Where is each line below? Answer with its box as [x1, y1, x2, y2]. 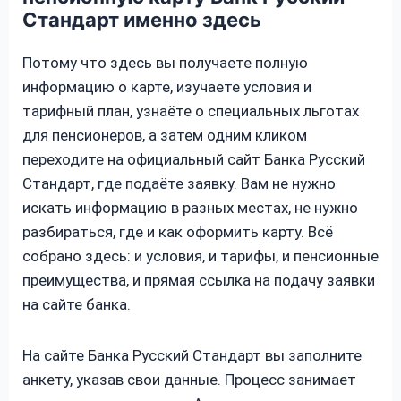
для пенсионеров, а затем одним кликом [22, 125, 307, 144]
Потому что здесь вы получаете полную [22, 53, 308, 72]
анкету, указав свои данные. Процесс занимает [22, 370, 356, 388]
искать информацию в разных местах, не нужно [22, 198, 358, 217]
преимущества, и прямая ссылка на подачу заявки [22, 270, 375, 289]
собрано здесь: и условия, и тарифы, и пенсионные [22, 246, 379, 265]
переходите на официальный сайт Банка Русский [22, 149, 365, 168]
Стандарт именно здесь [22, 7, 261, 31]
